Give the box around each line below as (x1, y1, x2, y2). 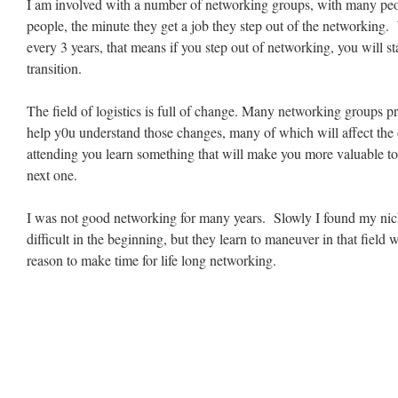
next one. (27, 165, 77, 184)
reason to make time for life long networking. (27, 251, 276, 269)
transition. (27, 59, 82, 77)
